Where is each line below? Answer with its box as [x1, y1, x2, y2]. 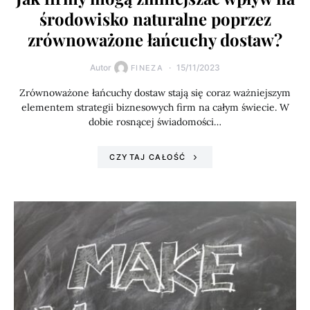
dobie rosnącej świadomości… [89, 116, 221, 128]
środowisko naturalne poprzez [39, 8, 271, 30]
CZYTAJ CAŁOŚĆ [109, 152, 186, 162]
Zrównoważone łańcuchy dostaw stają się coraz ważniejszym [19, 86, 291, 99]
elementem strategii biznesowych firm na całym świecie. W [21, 101, 289, 113]
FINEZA [130, 63, 164, 73]
